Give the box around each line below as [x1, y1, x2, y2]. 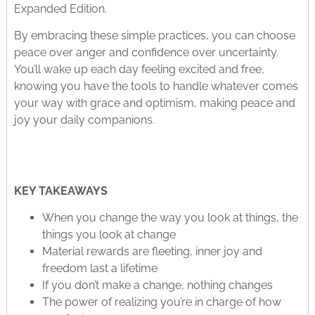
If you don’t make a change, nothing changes [41, 278, 273, 292]
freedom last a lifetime [41, 262, 157, 276]
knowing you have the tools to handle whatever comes [13, 79, 298, 94]
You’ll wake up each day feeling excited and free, [13, 63, 264, 77]
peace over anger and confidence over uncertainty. [13, 46, 278, 60]
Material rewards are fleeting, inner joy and [41, 245, 262, 259]
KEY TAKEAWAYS [13, 184, 108, 198]
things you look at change [41, 228, 176, 242]
